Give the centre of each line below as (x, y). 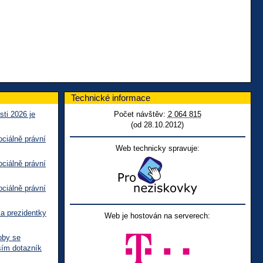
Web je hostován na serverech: (158, 215)
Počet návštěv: (141, 114)
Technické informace (111, 97)
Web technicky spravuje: (157, 148)
